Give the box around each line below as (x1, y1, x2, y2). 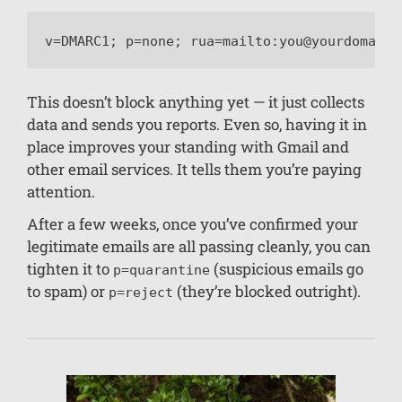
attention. (27, 181, 95, 203)
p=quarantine (113, 262, 210, 279)
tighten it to (27, 258, 113, 280)
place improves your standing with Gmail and (27, 136, 349, 158)
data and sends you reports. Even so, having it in (27, 114, 367, 135)
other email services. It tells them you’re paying (27, 159, 362, 180)
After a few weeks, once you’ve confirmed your (27, 214, 358, 235)
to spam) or (27, 281, 109, 302)
